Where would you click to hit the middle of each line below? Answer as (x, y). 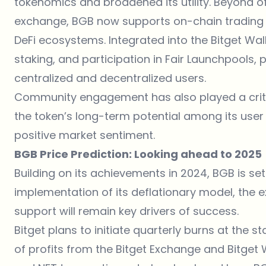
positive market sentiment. (85, 135)
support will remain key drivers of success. (126, 211)
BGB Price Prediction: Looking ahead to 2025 (138, 154)
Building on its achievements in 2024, (113, 173)
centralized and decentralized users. (110, 78)
